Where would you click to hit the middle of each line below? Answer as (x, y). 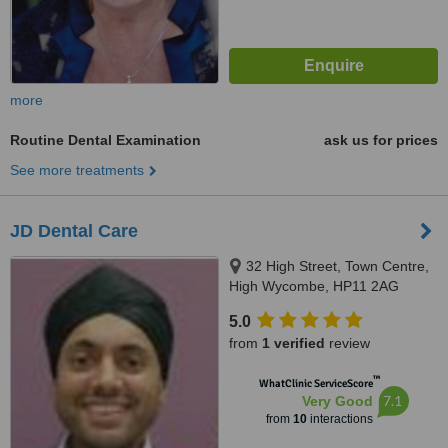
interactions (339, 419)
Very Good (337, 401)
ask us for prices (381, 140)
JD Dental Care (74, 231)
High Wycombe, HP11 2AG (314, 286)
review (347, 343)
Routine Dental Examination (105, 140)
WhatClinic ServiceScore (315, 383)
